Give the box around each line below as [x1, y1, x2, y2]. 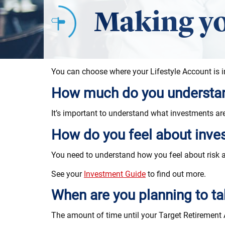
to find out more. [146, 169, 206, 179]
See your [51, 169, 84, 179]
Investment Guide [84, 169, 146, 179]
